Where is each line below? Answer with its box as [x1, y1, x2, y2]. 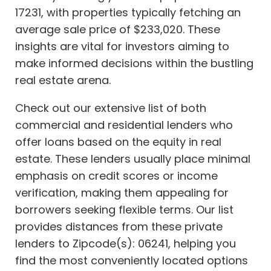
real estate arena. [15, 73, 111, 88]
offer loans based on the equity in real [15, 134, 221, 150]
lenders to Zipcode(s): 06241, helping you [15, 236, 236, 252]
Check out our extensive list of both [15, 100, 206, 116]
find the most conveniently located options [15, 253, 248, 269]
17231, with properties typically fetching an [15, 5, 241, 21]
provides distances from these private [15, 219, 223, 235]
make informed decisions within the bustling [15, 56, 253, 71]
